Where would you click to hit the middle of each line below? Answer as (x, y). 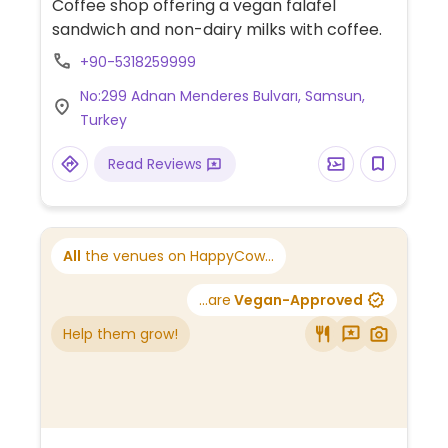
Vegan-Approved (297, 300)
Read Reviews (156, 164)
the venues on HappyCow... (177, 256)
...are (215, 300)
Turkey (103, 120)
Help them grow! (120, 334)
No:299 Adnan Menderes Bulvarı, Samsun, (222, 96)
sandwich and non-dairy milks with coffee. (216, 30)
